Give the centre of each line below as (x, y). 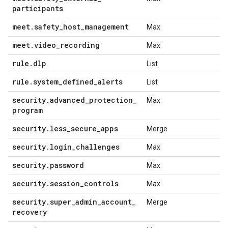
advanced (67, 100)
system (46, 82)
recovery (30, 212)
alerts (110, 82)
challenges (98, 147)
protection (111, 100)
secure (84, 129)
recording (80, 45)
